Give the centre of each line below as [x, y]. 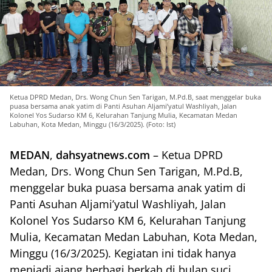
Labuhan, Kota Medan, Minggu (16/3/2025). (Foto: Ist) [93, 124]
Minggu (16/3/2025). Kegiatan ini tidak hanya [123, 253]
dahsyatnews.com [101, 155]
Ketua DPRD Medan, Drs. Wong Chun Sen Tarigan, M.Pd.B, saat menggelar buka [135, 97]
